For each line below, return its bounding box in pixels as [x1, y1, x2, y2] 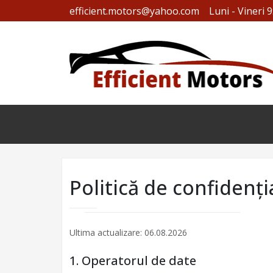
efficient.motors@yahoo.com [69, 4, 199, 18]
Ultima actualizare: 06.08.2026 [69, 227, 187, 238]
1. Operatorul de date [69, 252, 196, 269]
